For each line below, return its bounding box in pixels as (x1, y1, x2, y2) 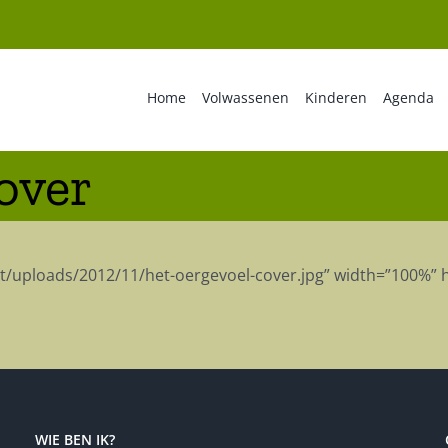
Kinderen (305, 87, 367, 107)
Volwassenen (202, 87, 289, 107)
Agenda (383, 87, 434, 107)
